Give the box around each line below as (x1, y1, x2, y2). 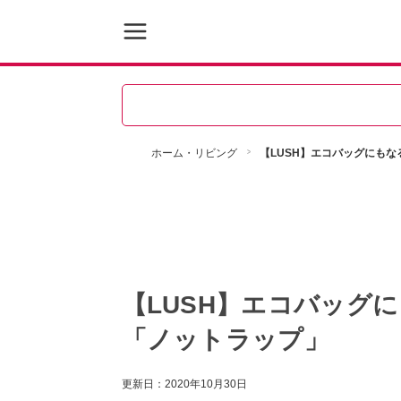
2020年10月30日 (164, 378, 247, 390)
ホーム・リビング (150, 147, 237, 159)
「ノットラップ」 (121, 326, 329, 354)
